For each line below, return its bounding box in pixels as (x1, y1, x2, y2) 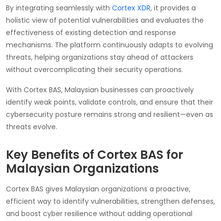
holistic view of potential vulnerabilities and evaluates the (6, 15, 204, 25)
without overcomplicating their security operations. (6, 64, 183, 74)
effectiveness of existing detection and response (6, 27, 176, 37)
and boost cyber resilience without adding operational (6, 208, 192, 219)
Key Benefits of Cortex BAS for (6, 146, 183, 163)
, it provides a (150, 2, 196, 13)
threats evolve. (6, 121, 57, 132)
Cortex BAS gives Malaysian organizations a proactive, (6, 184, 190, 194)
